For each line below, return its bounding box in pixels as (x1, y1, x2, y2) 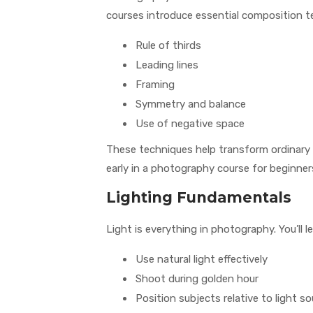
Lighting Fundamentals (106, 189, 291, 207)
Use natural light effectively (136, 253, 268, 266)
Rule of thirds (136, 39, 201, 52)
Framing (136, 78, 175, 92)
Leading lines (136, 59, 198, 72)
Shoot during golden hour (136, 272, 259, 286)
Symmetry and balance (136, 98, 246, 111)
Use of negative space (136, 117, 245, 131)
